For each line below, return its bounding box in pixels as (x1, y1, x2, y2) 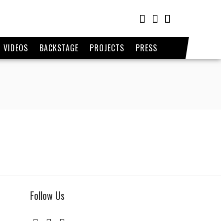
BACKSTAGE (39, 42, 78, 54)
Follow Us (30, 188, 65, 203)
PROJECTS (89, 42, 124, 54)
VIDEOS (3, 42, 28, 54)
